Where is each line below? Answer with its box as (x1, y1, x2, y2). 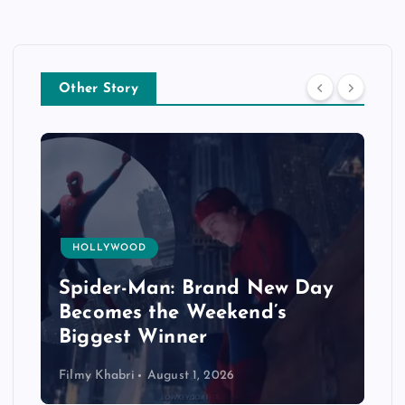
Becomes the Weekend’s (59, 302, 287, 324)
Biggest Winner (59, 326, 208, 348)
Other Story (59, 82, 138, 97)
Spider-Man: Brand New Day (59, 278, 334, 299)
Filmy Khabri (59, 369, 135, 383)
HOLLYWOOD (72, 243, 147, 254)
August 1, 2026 (146, 369, 234, 383)
